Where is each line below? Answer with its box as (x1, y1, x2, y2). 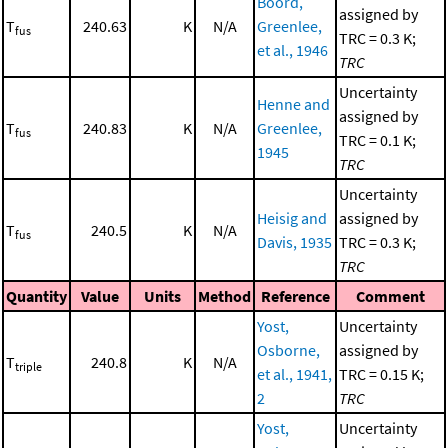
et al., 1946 (257, 40, 328, 61)
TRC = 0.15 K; (339, 364, 424, 385)
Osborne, (257, 340, 320, 361)
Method (198, 286, 251, 307)
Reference (260, 286, 330, 307)
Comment (356, 286, 425, 307)
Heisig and (257, 208, 327, 229)
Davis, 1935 (257, 232, 332, 253)
